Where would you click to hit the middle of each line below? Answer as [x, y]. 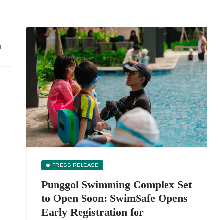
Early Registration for [93, 212]
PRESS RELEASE [75, 165]
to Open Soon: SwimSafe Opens [114, 198]
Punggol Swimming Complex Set [116, 184]
